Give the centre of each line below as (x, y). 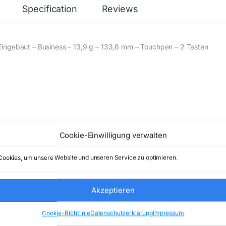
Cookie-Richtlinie (66, 213)
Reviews (120, 9)
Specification (49, 9)
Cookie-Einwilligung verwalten (113, 135)
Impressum (168, 213)
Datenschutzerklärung (122, 213)
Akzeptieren (113, 190)
